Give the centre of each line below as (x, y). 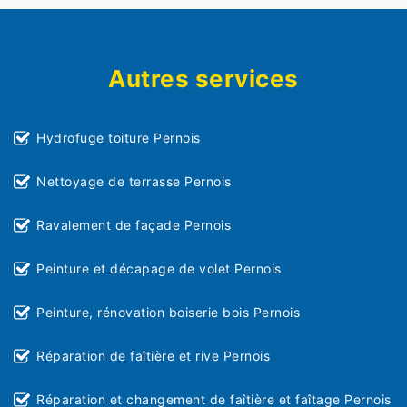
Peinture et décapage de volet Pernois (159, 269)
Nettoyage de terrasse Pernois (134, 182)
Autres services (203, 79)
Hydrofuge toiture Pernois (119, 138)
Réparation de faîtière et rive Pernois (153, 356)
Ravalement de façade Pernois (134, 225)
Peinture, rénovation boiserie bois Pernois (168, 313)
